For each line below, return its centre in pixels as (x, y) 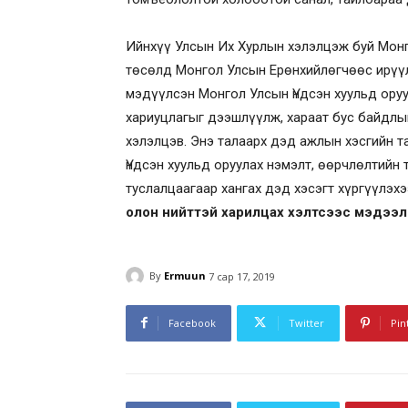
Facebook (192, 322)
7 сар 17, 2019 (242, 276)
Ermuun (185, 276)
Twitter (306, 322)
